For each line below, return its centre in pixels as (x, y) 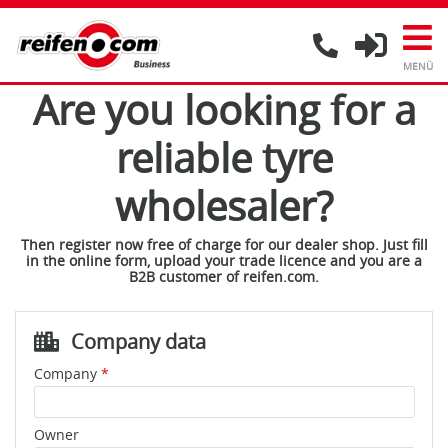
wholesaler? (224, 206)
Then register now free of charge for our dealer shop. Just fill (224, 244)
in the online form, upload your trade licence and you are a (224, 260)
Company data (135, 341)
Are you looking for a (224, 110)
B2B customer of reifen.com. (224, 276)
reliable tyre (224, 158)
